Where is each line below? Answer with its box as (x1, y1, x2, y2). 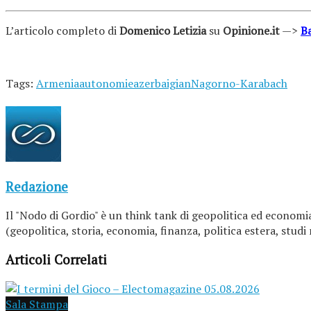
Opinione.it (223, 23, 280, 38)
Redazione (6, 178, 68, 195)
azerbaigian (133, 76, 191, 91)
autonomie (79, 76, 133, 91)
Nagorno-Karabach (191, 76, 287, 91)
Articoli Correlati (6, 251, 107, 269)
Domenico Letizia (119, 23, 206, 38)
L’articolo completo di (6, 23, 119, 38)
